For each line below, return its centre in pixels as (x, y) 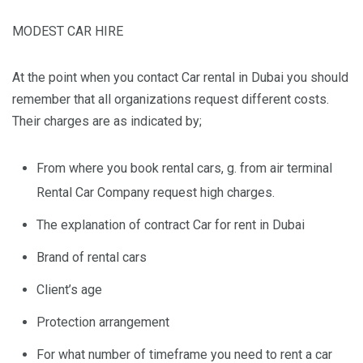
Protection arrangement (103, 322)
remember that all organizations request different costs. (171, 99)
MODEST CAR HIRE (68, 31)
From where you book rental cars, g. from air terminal (184, 168)
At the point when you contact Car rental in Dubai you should (180, 77)
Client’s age (69, 290)
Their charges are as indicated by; (107, 121)
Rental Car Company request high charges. (156, 192)
